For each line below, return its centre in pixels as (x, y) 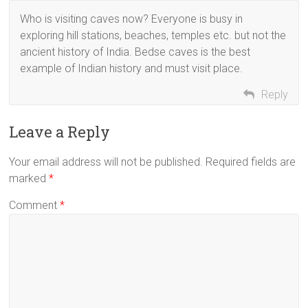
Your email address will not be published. (106, 162)
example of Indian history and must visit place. (132, 68)
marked (29, 178)
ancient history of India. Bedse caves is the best (135, 52)
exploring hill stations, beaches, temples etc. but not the (153, 35)
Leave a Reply (60, 131)
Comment (35, 205)
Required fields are (251, 162)
